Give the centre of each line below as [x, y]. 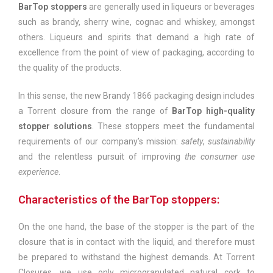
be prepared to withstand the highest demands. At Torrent [136, 257]
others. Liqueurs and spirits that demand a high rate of [136, 37]
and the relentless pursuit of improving [101, 156]
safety [192, 141]
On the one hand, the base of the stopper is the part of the [136, 226]
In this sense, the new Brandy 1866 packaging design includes [136, 95]
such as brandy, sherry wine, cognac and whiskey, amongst [136, 22]
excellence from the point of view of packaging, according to [136, 52]
